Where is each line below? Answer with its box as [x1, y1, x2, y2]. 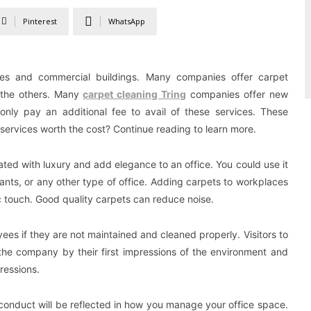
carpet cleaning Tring [83, 87, 187, 100]
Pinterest [23, 15, 57, 26]
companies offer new [186, 87, 288, 100]
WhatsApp [108, 15, 145, 26]
